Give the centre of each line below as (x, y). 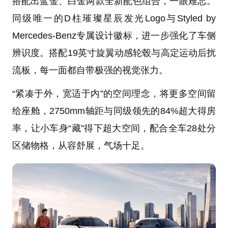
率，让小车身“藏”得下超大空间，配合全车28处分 (114, 128)
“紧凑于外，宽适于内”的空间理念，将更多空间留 (114, 93)
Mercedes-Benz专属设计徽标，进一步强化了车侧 (114, 35)
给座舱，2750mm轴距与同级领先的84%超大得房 (114, 111)
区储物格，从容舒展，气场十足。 (81, 145)
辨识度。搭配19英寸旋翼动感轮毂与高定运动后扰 (114, 53)
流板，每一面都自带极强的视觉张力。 (90, 70)
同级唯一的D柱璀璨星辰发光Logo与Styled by (114, 18)
